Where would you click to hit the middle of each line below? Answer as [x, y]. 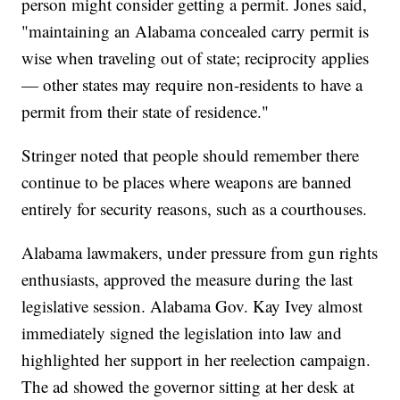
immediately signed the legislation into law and [182, 333]
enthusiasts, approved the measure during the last [187, 279]
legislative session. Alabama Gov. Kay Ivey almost [192, 306]
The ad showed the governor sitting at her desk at [188, 387]
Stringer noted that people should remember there [191, 155]
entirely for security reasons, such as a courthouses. [195, 209]
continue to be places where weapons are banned [187, 182]
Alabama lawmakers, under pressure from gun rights [200, 253]
